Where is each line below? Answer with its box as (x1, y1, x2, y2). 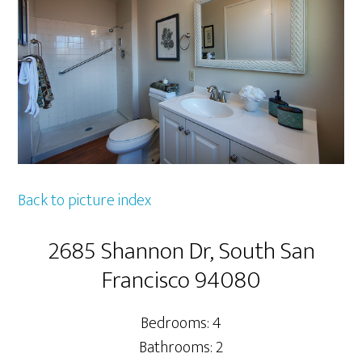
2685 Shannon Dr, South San (47, 231, 315, 272)
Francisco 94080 (101, 260, 261, 301)
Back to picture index (18, 187, 152, 215)
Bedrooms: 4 (141, 309, 221, 338)
